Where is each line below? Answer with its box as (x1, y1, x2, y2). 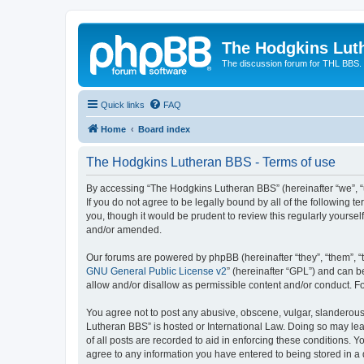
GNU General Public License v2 (86, 265, 227, 277)
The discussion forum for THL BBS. (222, 58, 362, 68)
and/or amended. (86, 223, 162, 236)
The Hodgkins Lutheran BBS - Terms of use (86, 154, 336, 169)
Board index (138, 123, 190, 134)
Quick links (101, 99, 145, 110)
